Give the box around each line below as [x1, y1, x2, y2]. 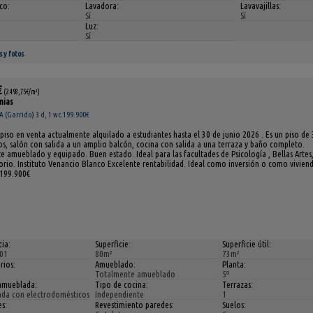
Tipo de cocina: [95, 279, 148, 289]
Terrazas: [222, 279, 254, 289]
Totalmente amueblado [95, 268, 175, 279]
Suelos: [222, 299, 247, 310]
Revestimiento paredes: [95, 299, 174, 310]
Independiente [95, 289, 144, 299]
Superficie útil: [222, 238, 272, 249]
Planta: [222, 259, 247, 269]
